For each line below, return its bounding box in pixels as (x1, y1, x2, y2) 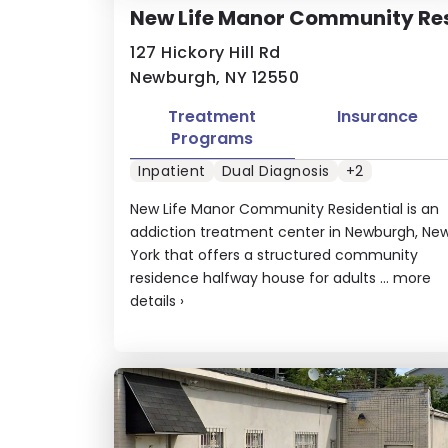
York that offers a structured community (130, 244, 418, 265)
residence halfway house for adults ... (130, 267, 393, 288)
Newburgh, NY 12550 (130, 66, 299, 89)
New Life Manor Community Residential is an (130, 198, 439, 219)
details (130, 290, 176, 311)
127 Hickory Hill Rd (130, 41, 281, 64)
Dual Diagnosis (221, 160, 330, 181)
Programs (171, 127, 254, 150)
